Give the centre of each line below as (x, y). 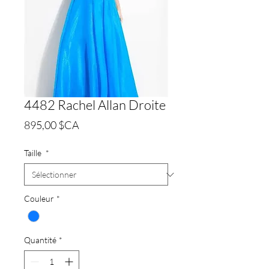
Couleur (39, 199)
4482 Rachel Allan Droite (95, 105)
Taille (34, 153)
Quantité (40, 240)
